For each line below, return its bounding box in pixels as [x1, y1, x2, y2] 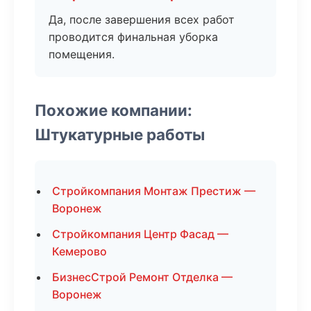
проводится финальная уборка [49, 30, 218, 44]
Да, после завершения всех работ [49, 12, 235, 26]
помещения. [49, 47, 115, 61]
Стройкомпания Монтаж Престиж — [52, 184, 255, 198]
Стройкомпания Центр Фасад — [52, 227, 228, 241]
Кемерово [52, 244, 107, 258]
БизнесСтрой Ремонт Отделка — [52, 270, 233, 284]
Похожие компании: [35, 101, 192, 119]
